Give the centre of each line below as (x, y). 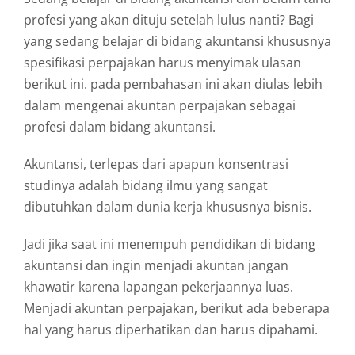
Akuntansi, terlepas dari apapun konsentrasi (156, 164)
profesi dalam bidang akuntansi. (119, 127)
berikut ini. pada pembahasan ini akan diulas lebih (173, 84)
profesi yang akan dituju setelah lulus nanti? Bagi (168, 20)
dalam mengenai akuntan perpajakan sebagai (159, 106)
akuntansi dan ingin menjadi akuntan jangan (156, 266)
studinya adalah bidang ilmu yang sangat (145, 186)
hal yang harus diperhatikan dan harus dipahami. (170, 330)
